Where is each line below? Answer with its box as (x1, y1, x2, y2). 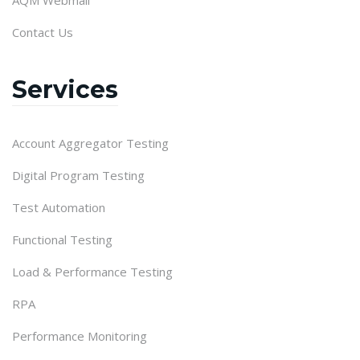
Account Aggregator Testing (12, 134, 169, 151)
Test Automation (12, 198, 105, 215)
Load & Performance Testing (12, 263, 173, 280)
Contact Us (12, 23, 73, 40)
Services (12, 74, 118, 104)
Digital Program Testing (12, 166, 145, 183)
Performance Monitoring (12, 327, 147, 344)
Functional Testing (12, 231, 112, 247)
